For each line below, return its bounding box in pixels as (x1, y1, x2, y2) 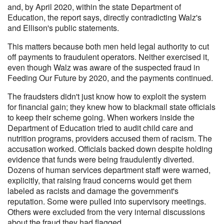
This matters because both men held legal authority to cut (7, 40, 209, 52)
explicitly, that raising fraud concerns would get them (7, 174, 191, 186)
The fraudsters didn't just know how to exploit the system (7, 90, 206, 102)
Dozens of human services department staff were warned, (7, 164, 210, 175)
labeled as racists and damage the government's (7, 185, 178, 196)
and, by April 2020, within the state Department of (7, 1, 181, 12)
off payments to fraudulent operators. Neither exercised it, (7, 51, 209, 62)
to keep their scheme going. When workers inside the (7, 111, 194, 123)
